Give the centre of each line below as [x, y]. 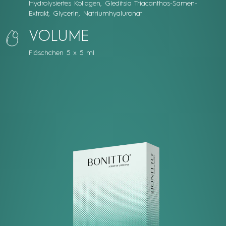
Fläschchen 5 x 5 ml [61, 53]
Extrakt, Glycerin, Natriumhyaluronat [85, 14]
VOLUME [59, 37]
